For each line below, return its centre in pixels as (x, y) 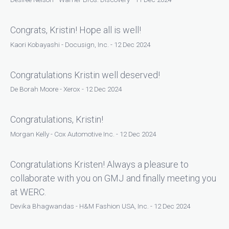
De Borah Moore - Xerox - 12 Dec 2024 (66, 89)
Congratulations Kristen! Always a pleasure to (99, 164)
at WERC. (28, 192)
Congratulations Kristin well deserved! (85, 75)
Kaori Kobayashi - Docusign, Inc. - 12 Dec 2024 (80, 44)
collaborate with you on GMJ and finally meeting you (113, 178)
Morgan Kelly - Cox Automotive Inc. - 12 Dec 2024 (83, 134)
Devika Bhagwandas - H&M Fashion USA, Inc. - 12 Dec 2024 (100, 206)
